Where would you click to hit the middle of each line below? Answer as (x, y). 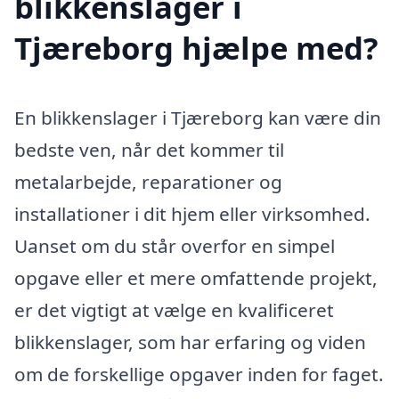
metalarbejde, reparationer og (148, 182)
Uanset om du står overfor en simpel (175, 246)
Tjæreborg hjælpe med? (196, 48)
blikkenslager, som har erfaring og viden (190, 342)
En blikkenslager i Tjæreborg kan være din (198, 118)
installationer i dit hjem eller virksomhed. (192, 214)
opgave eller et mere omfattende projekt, (196, 278)
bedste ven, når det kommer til (149, 150)
